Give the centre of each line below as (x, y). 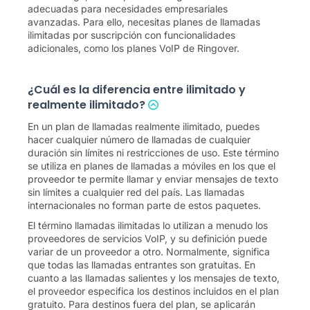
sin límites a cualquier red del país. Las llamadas (136, 192)
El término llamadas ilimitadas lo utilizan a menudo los (148, 225)
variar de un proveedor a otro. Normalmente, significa (149, 252)
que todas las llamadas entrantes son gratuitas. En (142, 265)
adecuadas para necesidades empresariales (128, 9)
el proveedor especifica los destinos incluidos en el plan (153, 291)
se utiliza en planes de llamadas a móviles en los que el (152, 166)
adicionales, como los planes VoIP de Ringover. (134, 48)
